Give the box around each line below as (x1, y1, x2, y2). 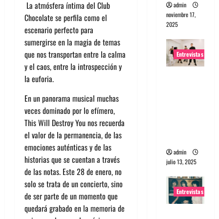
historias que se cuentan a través (24, 153, 120, 165)
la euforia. (24, 72, 54, 85)
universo (166, 107, 197, 120)
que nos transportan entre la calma (24, 48, 126, 60)
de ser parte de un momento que (24, 190, 118, 202)
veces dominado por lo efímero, (24, 104, 115, 116)
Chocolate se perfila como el (24, 11, 107, 23)
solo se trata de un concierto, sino (24, 177, 123, 190)
